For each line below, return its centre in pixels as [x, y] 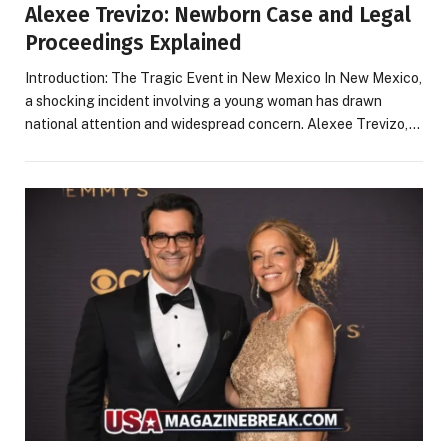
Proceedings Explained [133, 43]
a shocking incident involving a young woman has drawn [203, 101]
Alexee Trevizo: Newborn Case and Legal [218, 15]
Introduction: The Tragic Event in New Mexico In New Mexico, [223, 78]
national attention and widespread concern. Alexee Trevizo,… [222, 124]
